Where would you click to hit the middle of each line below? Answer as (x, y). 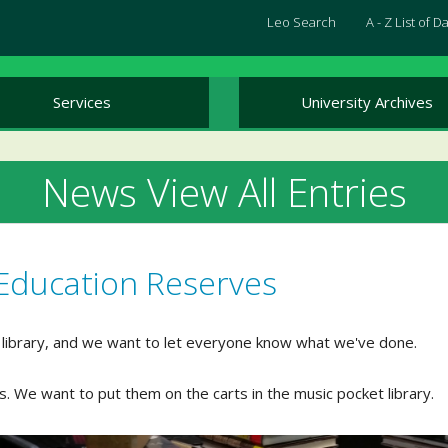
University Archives (366, 102)
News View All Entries (224, 191)
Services (81, 102)
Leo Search (301, 22)
